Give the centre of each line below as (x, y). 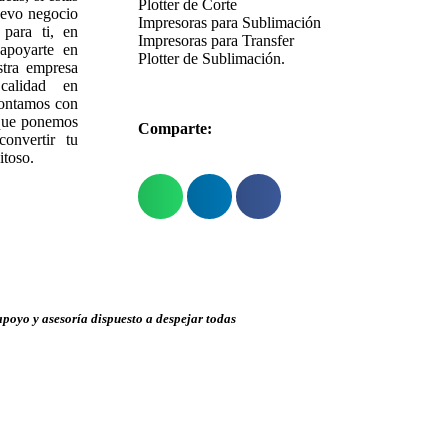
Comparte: (175, 128)
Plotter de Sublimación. (211, 58)
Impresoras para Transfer (216, 40)
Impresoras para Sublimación (229, 22)
